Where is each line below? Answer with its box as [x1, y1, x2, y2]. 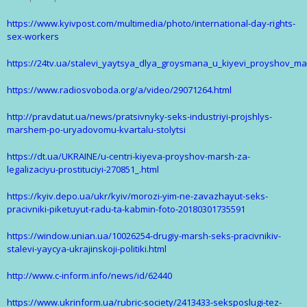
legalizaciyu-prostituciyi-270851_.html [7, 163, 159, 176]
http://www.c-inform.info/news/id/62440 [7, 269, 172, 282]
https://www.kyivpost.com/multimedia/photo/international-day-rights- [7, 17, 295, 30]
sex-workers [7, 30, 59, 43]
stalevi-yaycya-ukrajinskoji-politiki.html [7, 243, 167, 256]
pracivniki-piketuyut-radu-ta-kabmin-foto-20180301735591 [7, 203, 245, 216]
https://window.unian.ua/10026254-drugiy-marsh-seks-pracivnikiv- [7, 230, 281, 243]
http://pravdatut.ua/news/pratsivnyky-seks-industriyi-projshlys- [7, 110, 272, 123]
